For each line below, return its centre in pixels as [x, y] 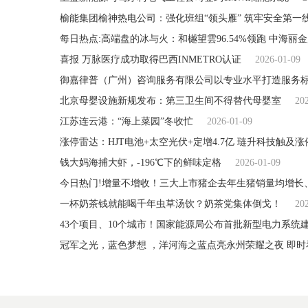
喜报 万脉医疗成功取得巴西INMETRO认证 [151, 59]
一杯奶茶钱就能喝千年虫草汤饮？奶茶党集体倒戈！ [170, 204]
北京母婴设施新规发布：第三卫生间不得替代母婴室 [170, 101]
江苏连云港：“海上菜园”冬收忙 [126, 121]
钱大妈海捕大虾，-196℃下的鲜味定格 [141, 163]
